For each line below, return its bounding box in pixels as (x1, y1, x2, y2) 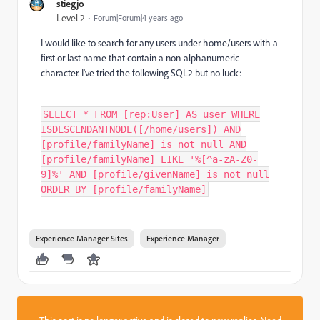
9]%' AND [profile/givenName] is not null (41, 169, 269, 180)
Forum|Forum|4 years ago (94, 12, 183, 23)
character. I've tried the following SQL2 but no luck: (41, 66, 241, 79)
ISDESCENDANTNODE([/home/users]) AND (41, 124, 241, 135)
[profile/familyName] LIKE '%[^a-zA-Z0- (41, 154, 258, 165)
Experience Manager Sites (36, 233, 128, 244)
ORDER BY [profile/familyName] (41, 184, 206, 195)
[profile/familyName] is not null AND (41, 139, 246, 150)
